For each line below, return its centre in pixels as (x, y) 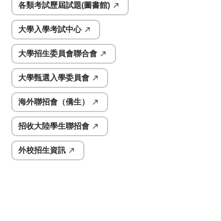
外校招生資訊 (42, 150)
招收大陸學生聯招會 (54, 126)
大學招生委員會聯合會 (58, 53)
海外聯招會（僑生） (54, 102)
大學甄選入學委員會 (54, 77)
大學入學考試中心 (50, 29)
